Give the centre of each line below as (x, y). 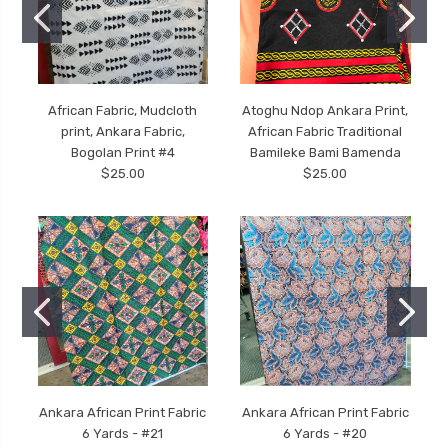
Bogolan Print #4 (122, 152)
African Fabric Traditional (325, 131)
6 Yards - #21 (123, 433)
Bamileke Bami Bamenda (325, 152)
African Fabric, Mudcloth (123, 110)
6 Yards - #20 (325, 433)
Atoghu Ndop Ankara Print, (325, 110)
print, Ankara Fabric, (122, 131)
